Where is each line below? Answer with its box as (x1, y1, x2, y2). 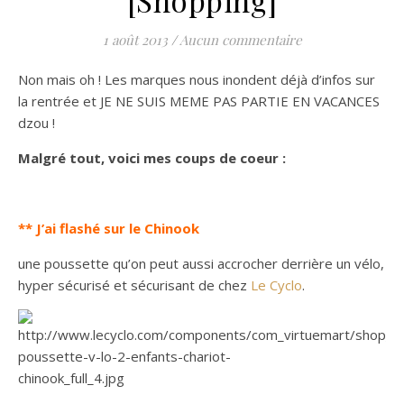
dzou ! (18, 114, 55, 133)
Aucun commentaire (179, 31, 302, 50)
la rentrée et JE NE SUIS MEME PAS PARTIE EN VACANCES (18, 92, 380, 111)
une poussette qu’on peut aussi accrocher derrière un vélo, (18, 254, 384, 273)
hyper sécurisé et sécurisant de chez (18, 276, 251, 295)
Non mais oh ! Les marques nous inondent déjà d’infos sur (18, 70, 375, 89)
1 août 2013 (102, 31, 168, 50)
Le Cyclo (251, 276, 302, 295)
